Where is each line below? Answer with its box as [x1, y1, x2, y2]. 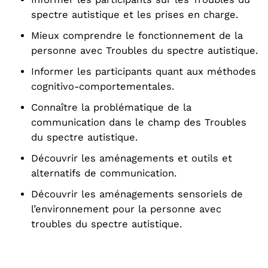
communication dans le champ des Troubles [31, 117, 246, 128]
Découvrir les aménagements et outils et [31, 153, 232, 164]
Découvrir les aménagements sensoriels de [31, 188, 243, 200]
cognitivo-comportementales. [31, 81, 174, 92]
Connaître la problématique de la [31, 102, 191, 113]
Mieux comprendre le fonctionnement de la [31, 30, 243, 41]
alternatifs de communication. [31, 167, 176, 179]
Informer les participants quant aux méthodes [31, 66, 256, 77]
